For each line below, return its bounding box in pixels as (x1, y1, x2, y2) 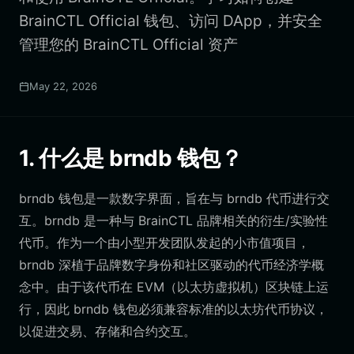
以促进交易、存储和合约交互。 (19, 323, 196, 339)
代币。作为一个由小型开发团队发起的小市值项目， (19, 235, 310, 250)
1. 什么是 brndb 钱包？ (19, 145, 243, 171)
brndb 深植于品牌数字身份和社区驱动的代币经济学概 (19, 257, 324, 273)
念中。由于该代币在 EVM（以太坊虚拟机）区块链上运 (19, 279, 329, 295)
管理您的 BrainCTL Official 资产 (19, 36, 238, 54)
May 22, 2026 (29, 80, 97, 92)
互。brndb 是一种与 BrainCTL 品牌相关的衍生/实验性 (19, 213, 328, 228)
